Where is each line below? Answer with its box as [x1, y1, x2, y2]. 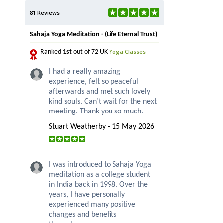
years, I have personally [49, 191, 125, 199]
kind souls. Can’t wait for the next [49, 98, 157, 106]
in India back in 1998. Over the [49, 181, 148, 189]
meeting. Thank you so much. [49, 108, 143, 116]
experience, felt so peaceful [49, 78, 138, 86]
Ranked [40, 48, 63, 56]
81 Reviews [30, 9, 60, 17]
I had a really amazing [49, 68, 120, 76]
